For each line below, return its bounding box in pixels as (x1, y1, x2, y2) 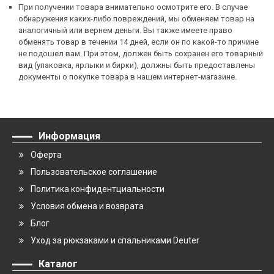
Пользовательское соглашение (31, 167, 157, 177)
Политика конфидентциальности (31, 184, 165, 194)
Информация (39, 130, 100, 142)
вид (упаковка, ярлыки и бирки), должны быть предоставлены (18, 61, 255, 70)
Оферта (31, 150, 62, 160)
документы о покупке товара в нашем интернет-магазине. (18, 72, 237, 81)
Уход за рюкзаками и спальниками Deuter (31, 235, 199, 245)
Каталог (39, 258, 78, 270)
